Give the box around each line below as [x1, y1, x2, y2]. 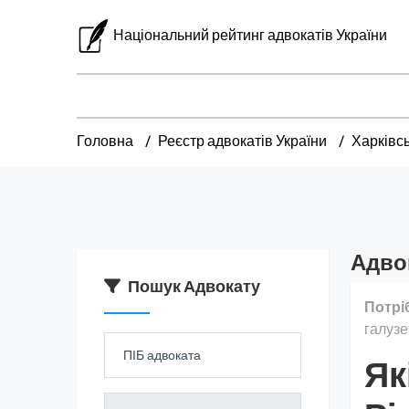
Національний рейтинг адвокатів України [113, 25, 388, 44]
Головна [77, 131, 133, 150]
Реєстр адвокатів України [158, 131, 327, 150]
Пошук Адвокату [128, 276, 260, 297]
